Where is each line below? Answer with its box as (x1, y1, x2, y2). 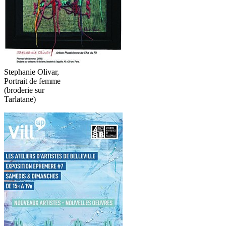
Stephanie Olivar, (4, 67, 59, 76)
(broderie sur (4, 85, 44, 94)
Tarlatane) (4, 94, 36, 103)
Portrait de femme (4, 76, 61, 85)
